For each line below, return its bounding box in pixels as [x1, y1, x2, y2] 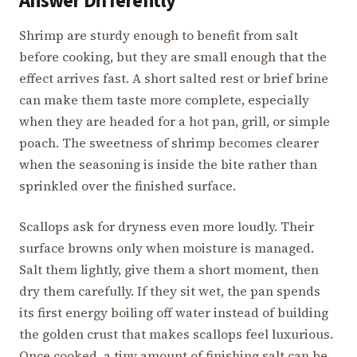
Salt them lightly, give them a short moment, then [19, 261, 319, 279]
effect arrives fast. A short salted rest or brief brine [19, 69, 328, 88]
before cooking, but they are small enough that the [19, 48, 327, 66]
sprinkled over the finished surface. [19, 177, 236, 195]
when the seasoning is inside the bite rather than [19, 155, 317, 174]
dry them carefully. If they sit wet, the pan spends [19, 282, 320, 300]
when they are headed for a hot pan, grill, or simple [19, 112, 330, 131]
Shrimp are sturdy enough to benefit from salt [19, 26, 298, 45]
